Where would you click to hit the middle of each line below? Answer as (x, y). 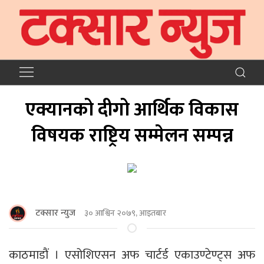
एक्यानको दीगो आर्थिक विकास (132, 110)
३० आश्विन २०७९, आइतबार (125, 213)
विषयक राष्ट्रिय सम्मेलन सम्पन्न (132, 136)
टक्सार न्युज (55, 213)
